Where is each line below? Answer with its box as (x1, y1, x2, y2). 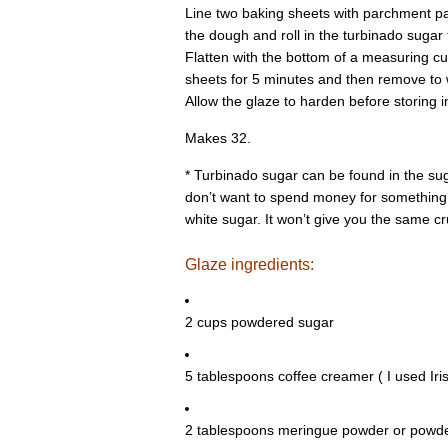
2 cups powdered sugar (184, 313, 334, 330)
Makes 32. (184, 130, 251, 147)
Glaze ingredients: (184, 255, 314, 273)
